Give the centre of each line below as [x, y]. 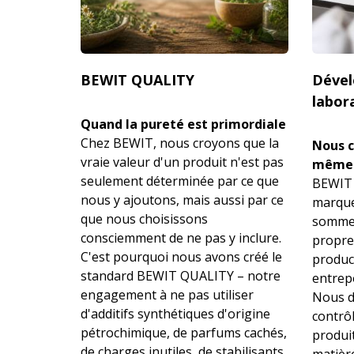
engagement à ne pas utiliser [167, 294]
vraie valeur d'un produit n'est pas [182, 162]
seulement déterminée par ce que [180, 181]
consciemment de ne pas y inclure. [181, 237]
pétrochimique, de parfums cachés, [184, 332]
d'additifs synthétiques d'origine [175, 313]
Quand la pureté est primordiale [183, 124]
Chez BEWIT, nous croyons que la [180, 143]
